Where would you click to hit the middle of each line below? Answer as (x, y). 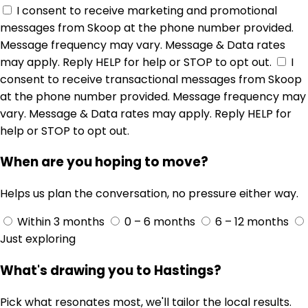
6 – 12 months (252, 222)
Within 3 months (61, 222)
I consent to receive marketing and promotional (147, 10)
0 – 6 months (160, 222)
